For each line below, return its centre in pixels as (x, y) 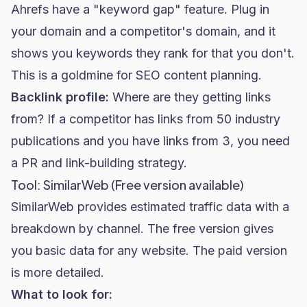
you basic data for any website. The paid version (149, 250)
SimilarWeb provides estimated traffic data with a (150, 207)
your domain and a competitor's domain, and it (143, 31)
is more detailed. (58, 272)
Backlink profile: (60, 97)
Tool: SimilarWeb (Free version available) (127, 185)
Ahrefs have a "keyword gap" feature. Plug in (140, 9)
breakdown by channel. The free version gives (142, 229)
